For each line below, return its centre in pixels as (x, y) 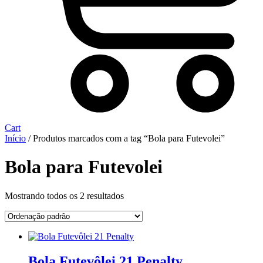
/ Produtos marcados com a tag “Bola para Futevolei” (125, 138)
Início (15, 138)
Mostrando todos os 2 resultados (64, 195)
